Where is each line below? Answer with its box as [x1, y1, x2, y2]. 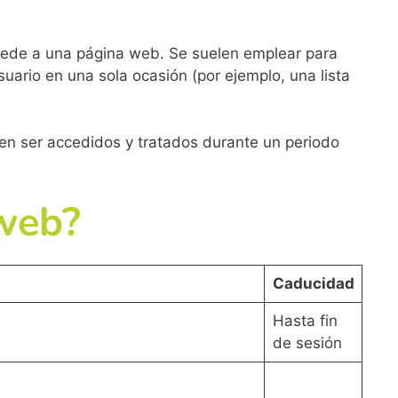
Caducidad [272, 274, 354, 292]
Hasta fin [272, 311, 338, 330]
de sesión [272, 333, 342, 352]
